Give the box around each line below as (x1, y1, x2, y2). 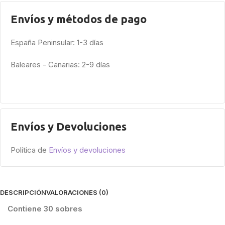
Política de (11, 145, 49, 155)
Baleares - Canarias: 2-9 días (11, 59, 110, 69)
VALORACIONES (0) (46, 188, 108, 196)
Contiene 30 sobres (8, 203, 82, 213)
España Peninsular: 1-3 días (11, 37, 103, 47)
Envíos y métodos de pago (11, 12, 147, 25)
